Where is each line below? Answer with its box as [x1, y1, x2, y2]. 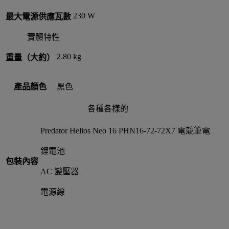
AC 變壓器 [40, 167, 79, 176]
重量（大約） [6, 53, 55, 62]
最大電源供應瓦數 [6, 12, 71, 21]
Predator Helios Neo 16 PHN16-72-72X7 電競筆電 [40, 126, 210, 135]
